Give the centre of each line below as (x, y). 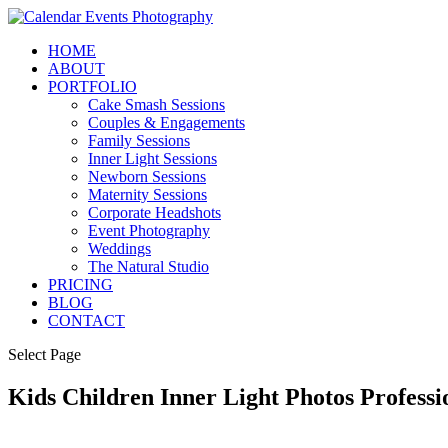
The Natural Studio (148, 266)
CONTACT (86, 320)
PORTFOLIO (92, 86)
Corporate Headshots (154, 212)
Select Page (44, 354)
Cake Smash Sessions (156, 104)
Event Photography (149, 230)
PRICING (80, 284)
